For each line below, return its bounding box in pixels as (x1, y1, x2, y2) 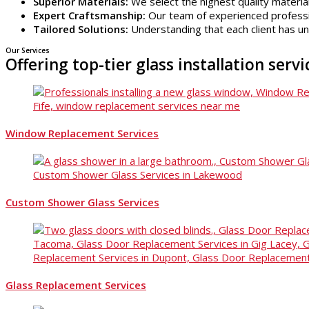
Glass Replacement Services (6, 277, 146, 292)
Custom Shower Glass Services (6, 195, 159, 209)
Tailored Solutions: (33, 22, 128, 36)
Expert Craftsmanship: (33, 8, 146, 22)
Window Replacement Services (6, 126, 159, 140)
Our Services (6, 46, 50, 55)
